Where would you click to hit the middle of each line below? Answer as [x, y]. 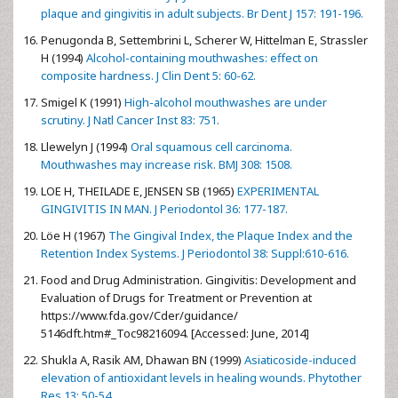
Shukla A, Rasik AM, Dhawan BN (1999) [141, 359]
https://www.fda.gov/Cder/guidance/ [139, 315]
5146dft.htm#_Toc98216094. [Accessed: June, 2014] [175, 333]
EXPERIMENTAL [277, 191]
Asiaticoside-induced [299, 359]
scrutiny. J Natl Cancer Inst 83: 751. [130, 119]
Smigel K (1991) [81, 102]
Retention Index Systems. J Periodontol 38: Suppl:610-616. [195, 253]
